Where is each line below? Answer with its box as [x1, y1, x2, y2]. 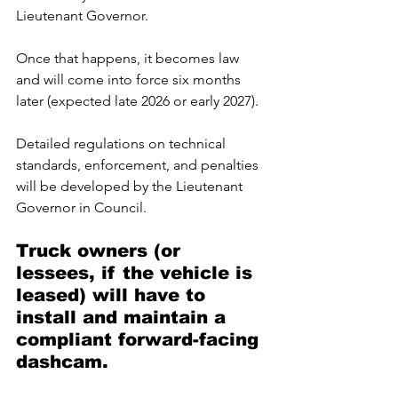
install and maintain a [16, 306, 232, 327]
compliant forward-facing [16, 329, 265, 349]
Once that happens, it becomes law [16, 49, 243, 67]
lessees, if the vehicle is [16, 262, 259, 283]
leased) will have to [16, 284, 211, 305]
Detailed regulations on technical [16, 134, 229, 152]
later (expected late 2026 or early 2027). [16, 92, 262, 109]
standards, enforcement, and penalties [16, 155, 262, 173]
